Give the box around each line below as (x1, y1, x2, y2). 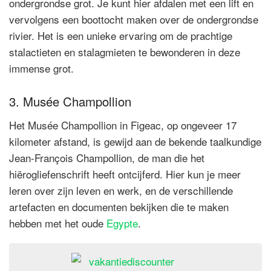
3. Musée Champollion (9, 93, 131, 111)
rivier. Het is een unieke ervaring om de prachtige (9, 28, 232, 44)
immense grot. (9, 60, 74, 76)
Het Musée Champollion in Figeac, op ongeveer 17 (9, 117, 237, 133)
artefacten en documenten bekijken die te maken (9, 199, 229, 215)
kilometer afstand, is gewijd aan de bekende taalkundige (9, 134, 261, 149)
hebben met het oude (9, 215, 106, 231)
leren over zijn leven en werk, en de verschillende (9, 183, 233, 198)
